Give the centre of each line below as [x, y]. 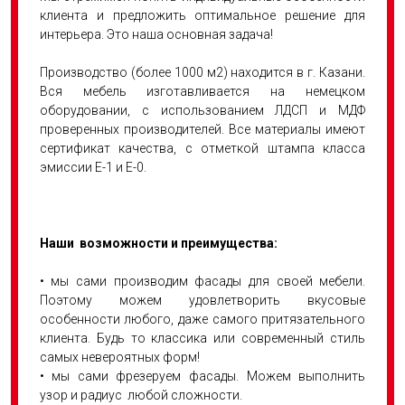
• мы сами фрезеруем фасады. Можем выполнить [202, 376]
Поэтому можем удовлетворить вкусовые [202, 300]
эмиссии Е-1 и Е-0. [93, 167]
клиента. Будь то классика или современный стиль [202, 338]
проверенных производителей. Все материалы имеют [202, 129]
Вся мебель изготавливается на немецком [202, 91]
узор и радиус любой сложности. [141, 395]
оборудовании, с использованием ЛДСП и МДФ [202, 110]
